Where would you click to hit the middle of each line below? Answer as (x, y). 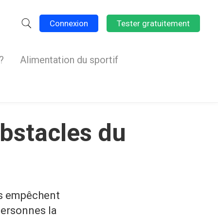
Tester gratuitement (153, 23)
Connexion (69, 23)
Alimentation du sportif (69, 60)
